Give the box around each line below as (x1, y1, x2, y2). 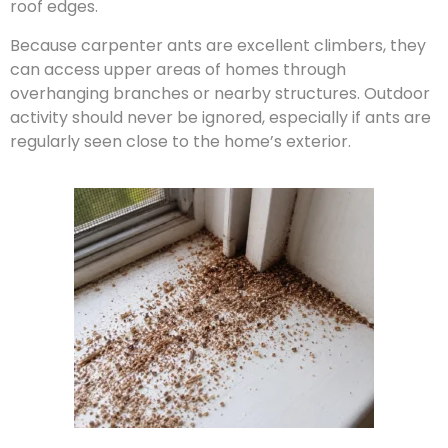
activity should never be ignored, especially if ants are (10, 105, 431, 129)
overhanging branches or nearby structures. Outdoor (10, 81, 430, 105)
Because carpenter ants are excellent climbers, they (10, 33, 426, 57)
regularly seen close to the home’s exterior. (10, 129, 351, 153)
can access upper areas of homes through (10, 57, 346, 81)
